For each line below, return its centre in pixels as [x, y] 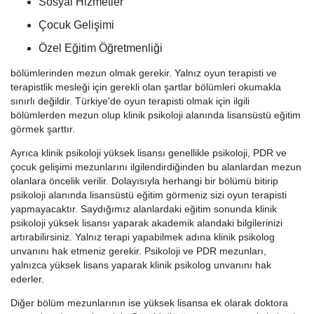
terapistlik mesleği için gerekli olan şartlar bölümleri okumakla [146, 87]
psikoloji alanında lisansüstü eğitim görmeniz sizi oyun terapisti [149, 195]
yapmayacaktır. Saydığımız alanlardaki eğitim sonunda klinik [144, 209]
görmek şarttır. [43, 129]
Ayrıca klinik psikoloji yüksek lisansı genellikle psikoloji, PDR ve [149, 153]
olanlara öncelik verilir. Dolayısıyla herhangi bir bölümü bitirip [144, 181]
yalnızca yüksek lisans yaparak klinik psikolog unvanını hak [141, 265]
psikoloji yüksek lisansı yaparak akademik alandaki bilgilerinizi [146, 223]
